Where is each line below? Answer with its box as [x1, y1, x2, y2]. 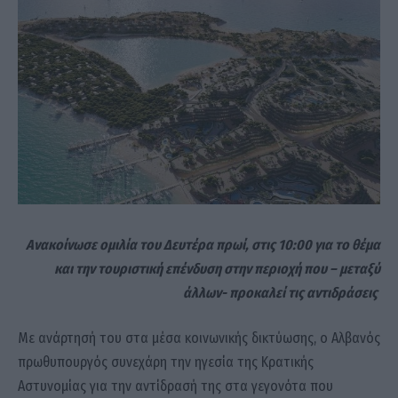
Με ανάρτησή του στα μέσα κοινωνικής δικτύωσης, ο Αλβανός [18, 330, 380, 347]
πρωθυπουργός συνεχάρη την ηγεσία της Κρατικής [18, 354, 314, 371]
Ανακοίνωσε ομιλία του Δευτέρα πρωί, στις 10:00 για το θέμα [26, 235, 380, 253]
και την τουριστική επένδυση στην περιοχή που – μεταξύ [54, 259, 380, 277]
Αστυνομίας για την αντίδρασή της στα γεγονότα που [18, 378, 333, 395]
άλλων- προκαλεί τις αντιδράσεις [183, 283, 380, 301]
